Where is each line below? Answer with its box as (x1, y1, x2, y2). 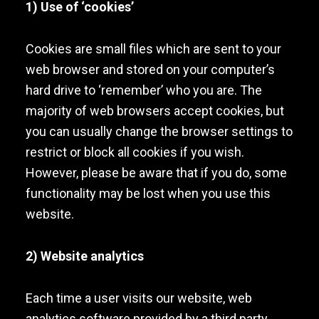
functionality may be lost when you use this (25, 186, 271, 201)
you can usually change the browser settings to (25, 124, 293, 139)
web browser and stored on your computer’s (25, 62, 275, 77)
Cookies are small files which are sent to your (25, 41, 281, 56)
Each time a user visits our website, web (25, 291, 252, 305)
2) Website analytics (25, 249, 144, 263)
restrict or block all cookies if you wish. (25, 145, 244, 159)
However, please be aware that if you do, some (25, 165, 287, 180)
